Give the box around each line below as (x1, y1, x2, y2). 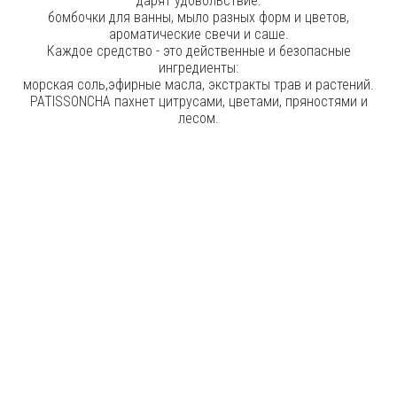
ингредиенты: (159, 59, 238, 77)
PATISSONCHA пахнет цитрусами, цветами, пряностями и (29, 93, 368, 111)
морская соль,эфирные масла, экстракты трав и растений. (23, 76, 374, 94)
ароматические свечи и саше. (108, 26, 289, 43)
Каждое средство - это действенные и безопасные (46, 43, 351, 60)
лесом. (178, 110, 219, 128)
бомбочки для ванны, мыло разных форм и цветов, (48, 9, 349, 27)
